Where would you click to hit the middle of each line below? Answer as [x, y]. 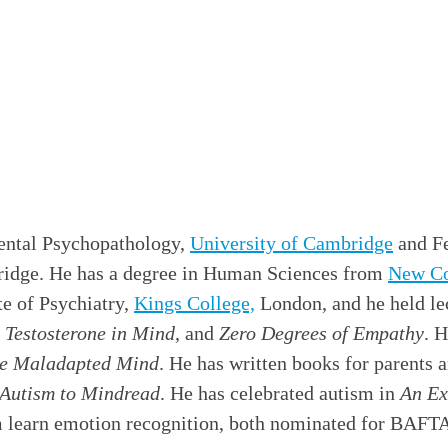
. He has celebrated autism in [280, 393]
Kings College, [194, 303]
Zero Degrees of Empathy [321, 333]
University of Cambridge [291, 243]
